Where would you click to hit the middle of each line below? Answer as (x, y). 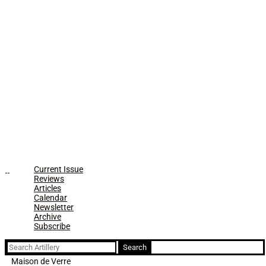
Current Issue (58, 169)
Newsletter (54, 207)
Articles (47, 188)
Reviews (49, 179)
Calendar (50, 198)
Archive (47, 217)
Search (19, 245)
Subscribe (52, 226)
